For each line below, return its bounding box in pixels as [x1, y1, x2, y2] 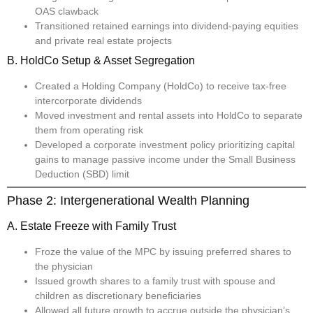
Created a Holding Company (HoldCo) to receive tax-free [35, 80, 286, 92]
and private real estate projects [35, 35, 172, 47]
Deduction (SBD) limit [35, 168, 129, 180]
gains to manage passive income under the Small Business [35, 154, 296, 166]
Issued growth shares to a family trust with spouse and [35, 275, 275, 287]
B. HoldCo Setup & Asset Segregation [7, 54, 195, 67]
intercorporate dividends [35, 95, 142, 107]
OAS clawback [35, 6, 99, 17]
